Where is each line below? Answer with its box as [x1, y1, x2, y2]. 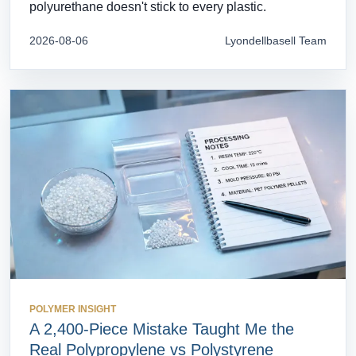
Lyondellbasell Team [225, 34, 327, 48]
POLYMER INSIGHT [29, 303, 116, 315]
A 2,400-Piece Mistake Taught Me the [29, 319, 294, 338]
